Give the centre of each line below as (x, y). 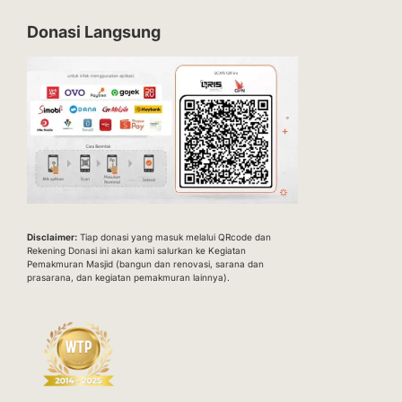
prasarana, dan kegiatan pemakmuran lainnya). (128, 277)
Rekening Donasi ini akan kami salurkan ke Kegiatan (136, 250)
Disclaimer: (52, 236)
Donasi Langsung (93, 32)
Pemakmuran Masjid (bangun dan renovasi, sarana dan (145, 263)
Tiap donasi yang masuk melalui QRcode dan (174, 236)
